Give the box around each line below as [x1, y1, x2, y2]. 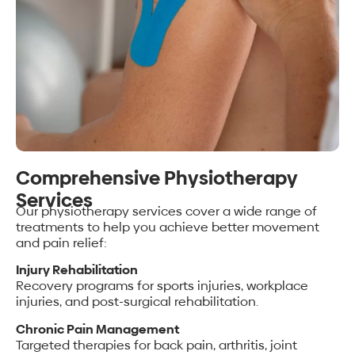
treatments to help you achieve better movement [16, 217, 319, 236]
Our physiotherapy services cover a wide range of [16, 201, 317, 220]
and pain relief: [16, 233, 107, 252]
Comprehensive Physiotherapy [16, 164, 297, 191]
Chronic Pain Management [16, 319, 179, 338]
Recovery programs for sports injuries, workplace [16, 277, 308, 296]
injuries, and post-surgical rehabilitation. [16, 292, 258, 311]
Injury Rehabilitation [16, 261, 138, 280]
